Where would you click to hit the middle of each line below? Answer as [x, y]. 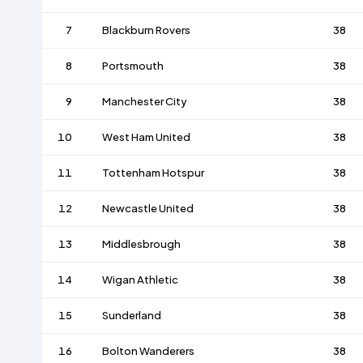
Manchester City [144, 102]
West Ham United [146, 137]
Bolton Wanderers [148, 351]
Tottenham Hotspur [153, 173]
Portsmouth [132, 66]
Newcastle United [147, 209]
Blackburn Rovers [146, 30]
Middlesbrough [141, 244]
